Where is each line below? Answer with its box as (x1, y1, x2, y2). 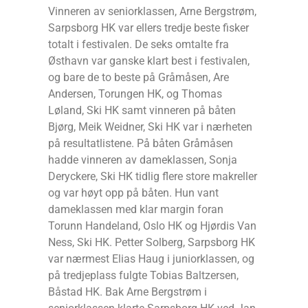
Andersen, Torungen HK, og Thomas (48, 87, 222, 100)
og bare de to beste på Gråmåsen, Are (48, 70, 229, 84)
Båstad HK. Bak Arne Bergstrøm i (48, 285, 207, 298)
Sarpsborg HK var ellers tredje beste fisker (48, 21, 249, 34)
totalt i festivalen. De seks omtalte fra (48, 37, 229, 51)
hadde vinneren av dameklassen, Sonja (48, 153, 237, 166)
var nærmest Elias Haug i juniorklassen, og (48, 252, 254, 265)
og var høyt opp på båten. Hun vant (48, 186, 219, 199)
